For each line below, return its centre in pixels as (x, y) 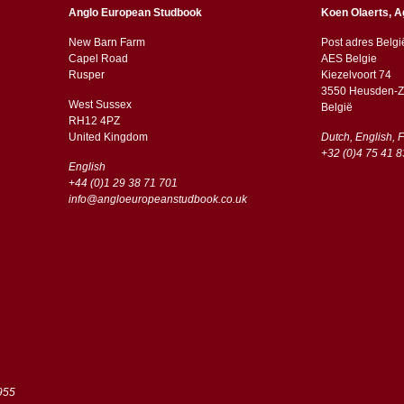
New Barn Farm (106, 42)
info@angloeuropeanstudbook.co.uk (157, 199)
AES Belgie (349, 58)
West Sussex (100, 104)
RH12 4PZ (95, 120)
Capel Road (98, 58)
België (336, 107)
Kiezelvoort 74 (356, 74)
